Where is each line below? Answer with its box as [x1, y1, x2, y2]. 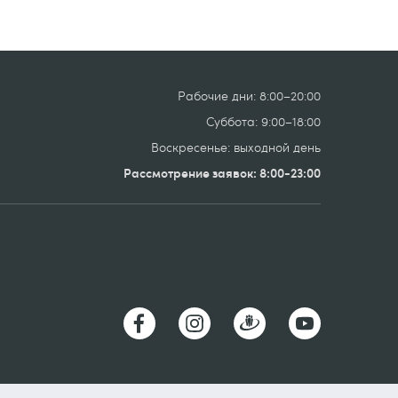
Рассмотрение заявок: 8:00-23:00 [123, 163, 321, 181]
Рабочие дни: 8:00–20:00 [178, 86, 321, 104]
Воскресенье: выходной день [151, 138, 321, 155]
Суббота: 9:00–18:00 [206, 112, 321, 130]
